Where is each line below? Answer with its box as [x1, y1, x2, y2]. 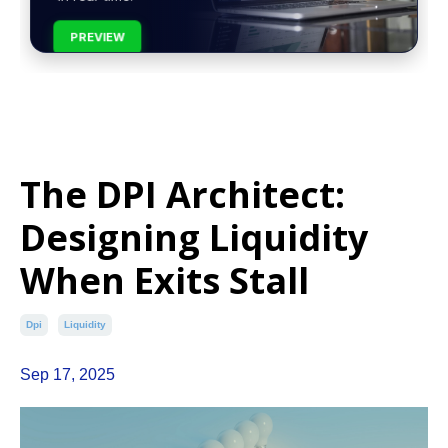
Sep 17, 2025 [20, 366, 115, 384]
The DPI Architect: [20, 170, 345, 220]
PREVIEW [77, 24, 130, 39]
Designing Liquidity [20, 213, 368, 263]
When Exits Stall [20, 256, 309, 306]
